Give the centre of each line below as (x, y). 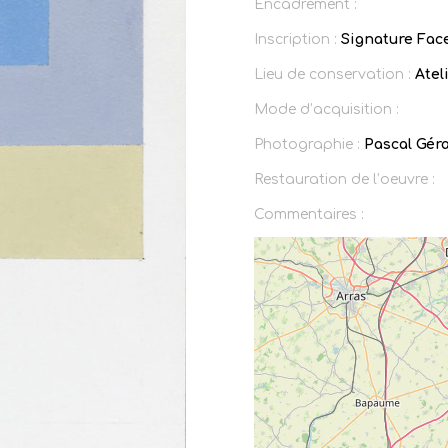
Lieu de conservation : (334, 75)
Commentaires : (308, 214)
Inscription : (297, 40)
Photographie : (308, 144)
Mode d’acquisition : (326, 109)
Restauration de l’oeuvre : (344, 179)
